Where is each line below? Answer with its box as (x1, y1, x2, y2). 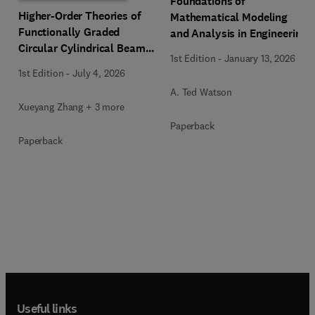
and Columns (18, 56, 84, 72)
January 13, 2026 (224, 52, 295, 65)
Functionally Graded (18, 24, 120, 39)
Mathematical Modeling (170, 10, 288, 25)
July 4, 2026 (72, 66, 125, 79)
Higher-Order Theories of (18, 8, 141, 23)
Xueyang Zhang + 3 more (18, 100, 124, 113)
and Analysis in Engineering (170, 26, 308, 41)
